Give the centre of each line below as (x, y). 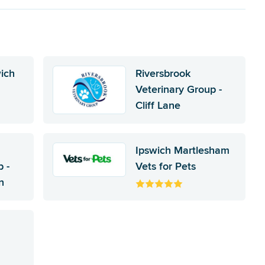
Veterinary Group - (178, 89)
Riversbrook (163, 73)
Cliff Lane (158, 105)
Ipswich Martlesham (182, 150)
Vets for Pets (165, 166)
